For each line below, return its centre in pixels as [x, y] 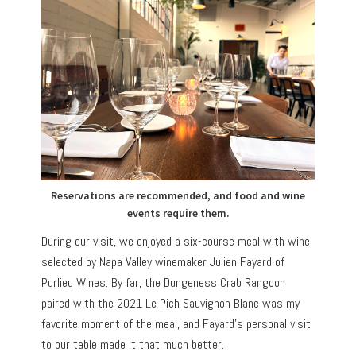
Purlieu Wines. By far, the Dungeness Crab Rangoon [164, 282]
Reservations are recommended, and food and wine [178, 195]
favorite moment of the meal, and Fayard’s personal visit [176, 323]
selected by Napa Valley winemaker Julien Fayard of [163, 261]
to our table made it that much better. [133, 344]
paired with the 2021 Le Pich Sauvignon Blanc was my [171, 303]
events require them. [178, 213]
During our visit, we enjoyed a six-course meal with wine [176, 241]
